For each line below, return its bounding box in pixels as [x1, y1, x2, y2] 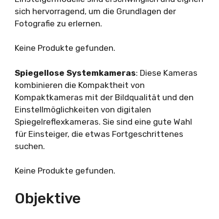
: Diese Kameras [136, 67, 197, 78]
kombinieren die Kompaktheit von [15, 80, 145, 90]
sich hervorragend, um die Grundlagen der [15, 6, 176, 16]
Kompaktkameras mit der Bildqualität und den [15, 92, 194, 102]
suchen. [15, 141, 45, 151]
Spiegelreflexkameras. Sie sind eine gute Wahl [15, 116, 192, 127]
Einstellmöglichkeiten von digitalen [15, 104, 151, 114]
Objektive [15, 189, 81, 207]
